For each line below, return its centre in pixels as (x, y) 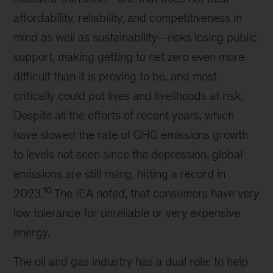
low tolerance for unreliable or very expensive (127, 213)
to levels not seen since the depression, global (128, 154)
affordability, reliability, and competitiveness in (128, 18)
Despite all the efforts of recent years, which (124, 115)
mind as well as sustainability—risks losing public (136, 37)
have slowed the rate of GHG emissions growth (131, 135)
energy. (32, 232)
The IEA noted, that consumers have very (156, 193)
